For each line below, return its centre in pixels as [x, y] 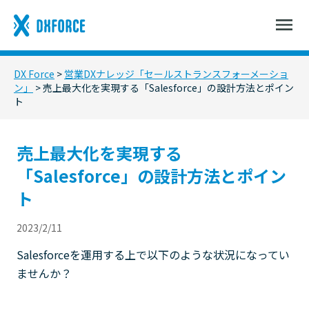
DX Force [34, 74]
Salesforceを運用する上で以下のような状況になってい [153, 255]
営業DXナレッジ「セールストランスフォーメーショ [176, 74]
